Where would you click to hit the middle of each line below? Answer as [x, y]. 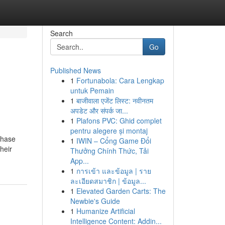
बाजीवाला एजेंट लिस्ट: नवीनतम [115, 100]
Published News [75, 70]
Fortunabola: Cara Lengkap [120, 80]
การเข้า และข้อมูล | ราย [114, 171]
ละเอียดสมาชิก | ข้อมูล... [108, 181]
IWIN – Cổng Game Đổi [114, 141]
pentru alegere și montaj [109, 131]
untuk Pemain [92, 90]
